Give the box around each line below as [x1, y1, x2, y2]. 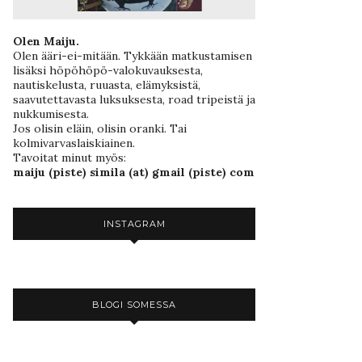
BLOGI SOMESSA [92, 298, 176, 310]
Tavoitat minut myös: [13, 149, 126, 165]
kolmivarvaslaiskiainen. [13, 135, 135, 150]
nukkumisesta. [13, 106, 89, 121]
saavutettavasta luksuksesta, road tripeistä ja [13, 91, 255, 107]
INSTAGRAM [103, 217, 166, 229]
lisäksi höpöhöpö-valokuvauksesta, [13, 62, 203, 78]
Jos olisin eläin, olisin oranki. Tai [13, 120, 187, 136]
